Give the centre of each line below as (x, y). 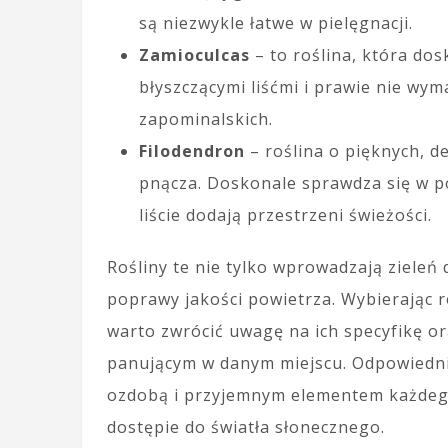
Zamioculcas (194, 55)
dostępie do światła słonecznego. (246, 427)
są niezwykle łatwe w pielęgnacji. (276, 23)
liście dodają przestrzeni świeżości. (285, 215)
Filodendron (192, 151)
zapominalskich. (206, 119)
